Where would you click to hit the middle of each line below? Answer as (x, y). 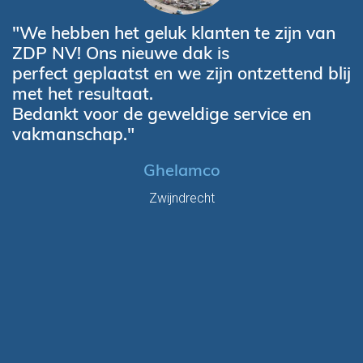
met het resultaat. (83, 93)
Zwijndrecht (181, 198)
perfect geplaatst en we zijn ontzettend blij (181, 73)
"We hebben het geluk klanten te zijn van (174, 32)
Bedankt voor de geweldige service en (162, 113)
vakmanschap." (73, 134)
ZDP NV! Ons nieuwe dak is (121, 53)
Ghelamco (181, 170)
